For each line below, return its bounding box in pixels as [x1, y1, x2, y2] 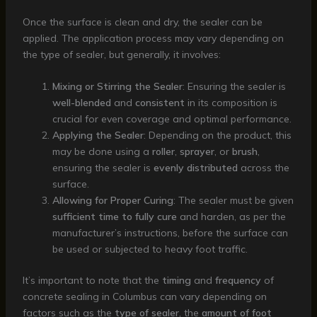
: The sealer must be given [173, 194, 294, 207]
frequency [214, 274, 261, 287]
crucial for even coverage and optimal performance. [52, 113, 292, 126]
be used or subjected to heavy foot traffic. [52, 243, 248, 256]
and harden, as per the [176, 210, 286, 224]
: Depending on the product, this [143, 129, 292, 142]
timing [161, 274, 191, 287]
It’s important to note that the [22, 274, 162, 287]
